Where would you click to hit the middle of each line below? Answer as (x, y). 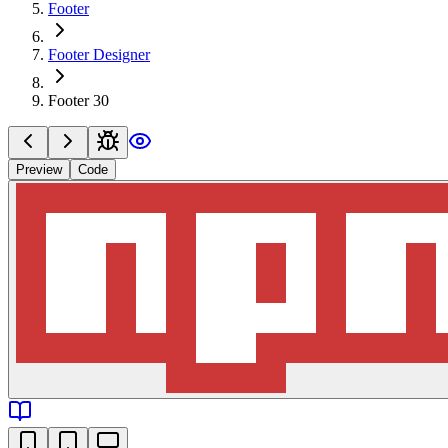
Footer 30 (78, 100)
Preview (39, 169)
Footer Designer (99, 54)
